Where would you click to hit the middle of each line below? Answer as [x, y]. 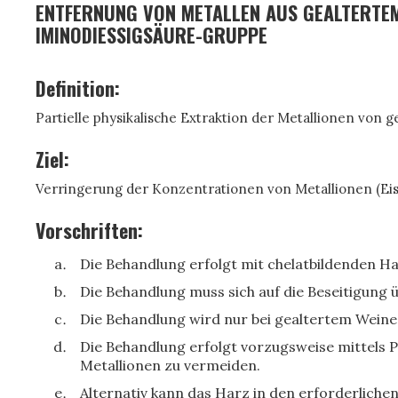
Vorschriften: [89, 230]
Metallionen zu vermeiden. [170, 365]
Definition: [78, 88]
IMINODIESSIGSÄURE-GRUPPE [151, 35]
